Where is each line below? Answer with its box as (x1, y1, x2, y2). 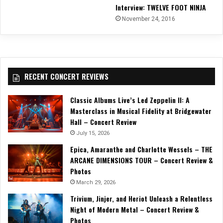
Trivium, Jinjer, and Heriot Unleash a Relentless (70, 193, 213, 204)
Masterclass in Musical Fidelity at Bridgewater (70, 106, 212, 116)
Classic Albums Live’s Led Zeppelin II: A (70, 95, 190, 106)
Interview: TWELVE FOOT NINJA (115, 2, 206, 13)
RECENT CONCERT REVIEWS (24, 71, 109, 82)
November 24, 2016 (122, 15, 175, 23)
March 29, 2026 (76, 179, 115, 186)
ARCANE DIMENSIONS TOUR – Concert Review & (70, 155, 213, 166)
